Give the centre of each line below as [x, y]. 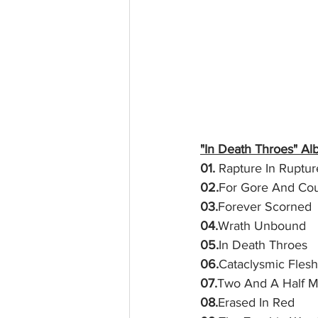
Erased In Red [256, 302]
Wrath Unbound [262, 225]
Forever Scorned [265, 206]
